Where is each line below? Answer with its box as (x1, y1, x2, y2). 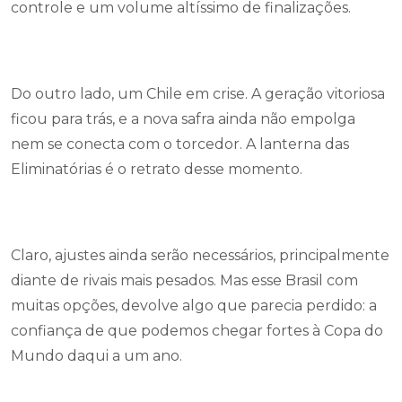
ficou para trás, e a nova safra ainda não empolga (11, 110, 355, 127)
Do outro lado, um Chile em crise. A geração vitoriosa (11, 85, 385, 102)
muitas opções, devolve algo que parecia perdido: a (11, 297, 377, 314)
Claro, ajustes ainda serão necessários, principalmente (11, 247, 389, 264)
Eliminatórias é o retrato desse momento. (11, 161, 302, 178)
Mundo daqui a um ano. (11, 347, 182, 364)
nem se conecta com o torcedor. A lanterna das (11, 135, 349, 153)
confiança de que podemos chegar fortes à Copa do (11, 322, 383, 339)
